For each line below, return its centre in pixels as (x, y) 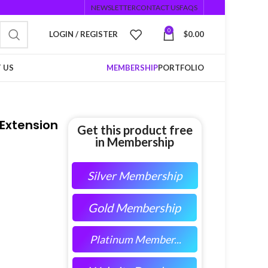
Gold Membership (135, 208)
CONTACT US (158, 7)
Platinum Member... (135, 239)
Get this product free (135, 130)
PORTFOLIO (181, 68)
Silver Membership (134, 176)
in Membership (135, 142)
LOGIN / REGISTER (83, 34)
